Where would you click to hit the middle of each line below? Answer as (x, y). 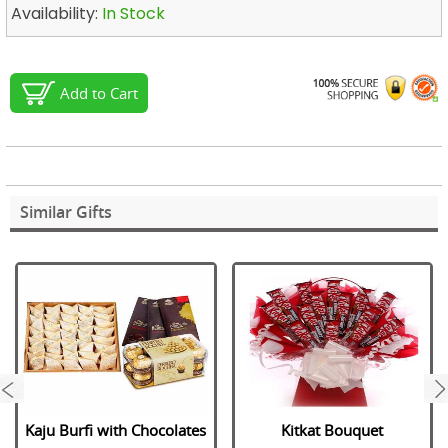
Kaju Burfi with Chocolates (116, 429)
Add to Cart (99, 93)
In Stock (133, 13)
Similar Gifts (66, 211)
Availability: (56, 13)
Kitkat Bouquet (332, 429)
